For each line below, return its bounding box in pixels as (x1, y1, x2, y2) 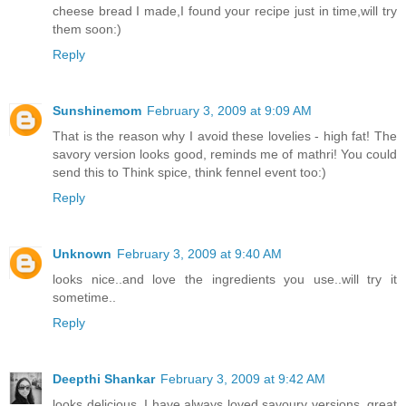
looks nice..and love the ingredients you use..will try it (53, 271, 397, 286)
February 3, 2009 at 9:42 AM (160, 371, 325, 386)
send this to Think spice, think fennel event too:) (53, 164, 326, 179)
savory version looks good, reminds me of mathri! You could (53, 146, 397, 161)
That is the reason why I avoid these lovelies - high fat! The (53, 128, 397, 143)
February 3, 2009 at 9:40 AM (117, 246, 282, 261)
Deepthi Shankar (53, 371, 155, 386)
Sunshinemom (53, 102, 141, 118)
